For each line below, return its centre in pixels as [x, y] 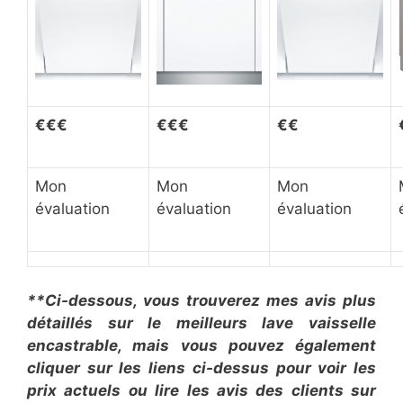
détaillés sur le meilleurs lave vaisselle [201, 323]
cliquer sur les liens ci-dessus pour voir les [201, 368]
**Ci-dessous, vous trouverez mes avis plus [201, 300]
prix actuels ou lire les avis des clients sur [201, 390]
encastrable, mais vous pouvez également [201, 345]
